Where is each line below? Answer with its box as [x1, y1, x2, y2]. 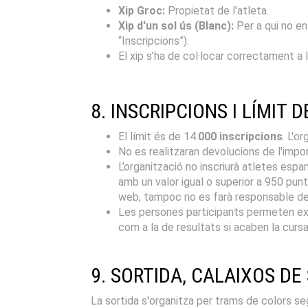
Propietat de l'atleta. [165, 3, 269, 17]
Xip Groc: [118, 3, 165, 17]
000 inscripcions [198, 129, 283, 143]
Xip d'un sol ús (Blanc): [118, 19, 234, 32]
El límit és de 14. [118, 129, 198, 143]
